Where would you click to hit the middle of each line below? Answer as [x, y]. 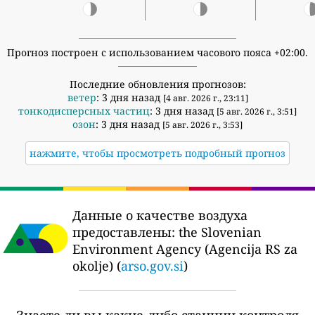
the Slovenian [218, 232]
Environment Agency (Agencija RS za [185, 249]
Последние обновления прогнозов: [157, 84]
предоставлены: [124, 232]
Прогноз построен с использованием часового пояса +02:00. [157, 52]
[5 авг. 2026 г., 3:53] [202, 124]
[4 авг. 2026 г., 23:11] [205, 98]
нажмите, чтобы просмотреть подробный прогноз [157, 153]
